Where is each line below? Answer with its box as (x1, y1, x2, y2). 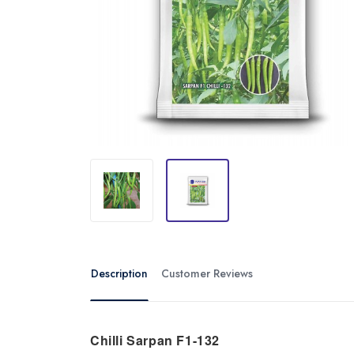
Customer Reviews (213, 265, 253, 281)
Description (91, 265, 148, 281)
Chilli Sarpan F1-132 (90, 330, 220, 349)
